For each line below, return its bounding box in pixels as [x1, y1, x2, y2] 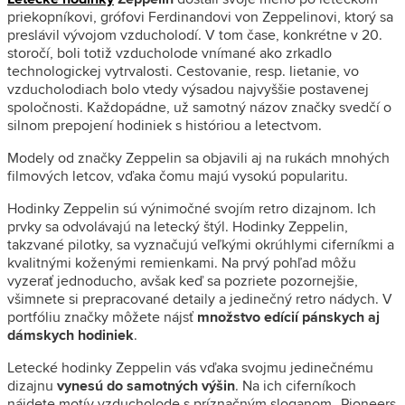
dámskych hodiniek [7, 324, 134, 345]
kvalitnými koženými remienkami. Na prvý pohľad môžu [7, 251, 356, 273]
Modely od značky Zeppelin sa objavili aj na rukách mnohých [7, 146, 390, 168]
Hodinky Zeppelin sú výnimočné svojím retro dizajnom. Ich [7, 197, 376, 219]
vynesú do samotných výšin [53, 374, 235, 396]
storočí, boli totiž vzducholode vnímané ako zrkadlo [7, 42, 332, 63]
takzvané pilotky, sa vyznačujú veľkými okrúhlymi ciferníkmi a [7, 233, 394, 255]
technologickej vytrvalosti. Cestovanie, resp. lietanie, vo [7, 60, 359, 81]
